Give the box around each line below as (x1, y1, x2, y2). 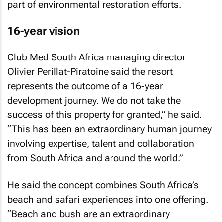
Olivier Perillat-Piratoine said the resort (7, 66, 173, 77)
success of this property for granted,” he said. (7, 109, 202, 120)
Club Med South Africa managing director (7, 52, 186, 63)
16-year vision (7, 24, 80, 37)
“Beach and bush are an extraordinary (7, 208, 170, 220)
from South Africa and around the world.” (7, 152, 183, 164)
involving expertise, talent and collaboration (7, 138, 194, 149)
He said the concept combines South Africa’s (7, 179, 199, 191)
